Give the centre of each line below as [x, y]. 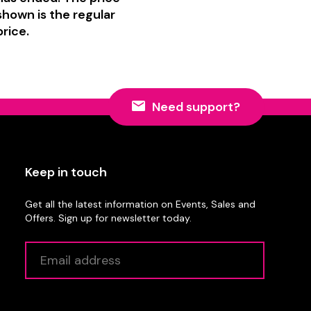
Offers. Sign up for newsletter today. [109, 218]
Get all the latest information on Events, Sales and [141, 204]
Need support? [196, 107]
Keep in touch [66, 173]
